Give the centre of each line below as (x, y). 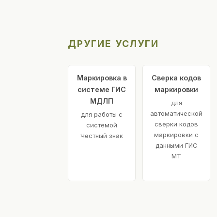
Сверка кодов (176, 78)
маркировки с (176, 135)
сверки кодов (176, 124)
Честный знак (102, 136)
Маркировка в (102, 78)
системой (102, 125)
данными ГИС (176, 146)
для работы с (102, 115)
